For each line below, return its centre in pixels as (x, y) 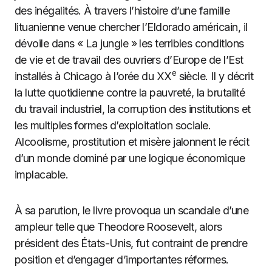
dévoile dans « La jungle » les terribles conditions (129, 43)
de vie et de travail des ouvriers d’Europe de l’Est (129, 60)
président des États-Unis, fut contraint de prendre (131, 243)
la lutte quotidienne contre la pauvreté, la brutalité (130, 93)
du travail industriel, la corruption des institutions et (133, 109)
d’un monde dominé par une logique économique (130, 158)
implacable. (42, 175)
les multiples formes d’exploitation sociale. (113, 125)
